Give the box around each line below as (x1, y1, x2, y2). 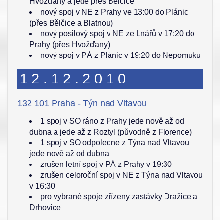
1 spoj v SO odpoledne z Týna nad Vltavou (40, 138, 189, 147)
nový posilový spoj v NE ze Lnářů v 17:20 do (40, 29, 194, 38)
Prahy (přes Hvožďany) (29, 40, 110, 49)
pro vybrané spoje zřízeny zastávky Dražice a (40, 192, 197, 201)
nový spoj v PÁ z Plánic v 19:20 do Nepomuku (40, 51, 201, 59)
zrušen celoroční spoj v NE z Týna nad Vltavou (40, 171, 203, 179)
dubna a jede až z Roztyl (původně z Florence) (29, 128, 192, 136)
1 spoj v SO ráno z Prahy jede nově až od (40, 117, 184, 125)
